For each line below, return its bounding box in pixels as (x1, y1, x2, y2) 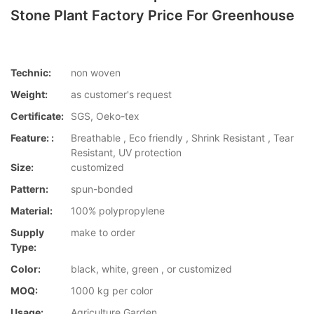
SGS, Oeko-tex (71, 110, 139, 123)
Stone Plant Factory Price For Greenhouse (11, 7, 294, 24)
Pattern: (11, 183, 48, 196)
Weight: (11, 88, 48, 101)
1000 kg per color (71, 285, 153, 297)
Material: (11, 205, 53, 217)
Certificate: (11, 110, 64, 123)
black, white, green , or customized (71, 263, 232, 275)
